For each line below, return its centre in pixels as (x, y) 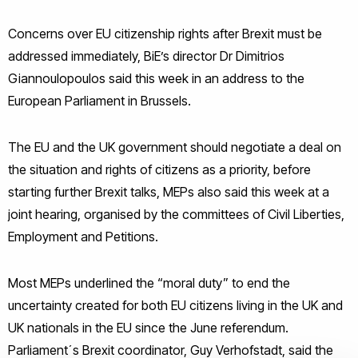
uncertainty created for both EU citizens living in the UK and (175, 305)
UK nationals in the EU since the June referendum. (148, 327)
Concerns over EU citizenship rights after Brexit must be (165, 33)
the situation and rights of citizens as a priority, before (159, 169)
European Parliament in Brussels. (99, 100)
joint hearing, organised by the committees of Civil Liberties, (176, 214)
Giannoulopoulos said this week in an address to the (156, 78)
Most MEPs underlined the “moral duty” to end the (149, 282)
